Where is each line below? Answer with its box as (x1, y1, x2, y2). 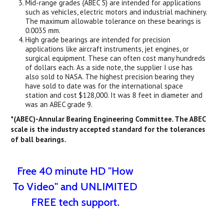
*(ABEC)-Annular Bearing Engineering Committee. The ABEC (11, 114, 206, 124)
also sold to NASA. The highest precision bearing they (25, 72, 194, 81)
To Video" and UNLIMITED (13, 180, 137, 193)
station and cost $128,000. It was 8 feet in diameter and (25, 91, 203, 100)
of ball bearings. (11, 135, 67, 144)
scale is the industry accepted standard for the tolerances (11, 125, 206, 134)
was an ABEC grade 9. (25, 100, 93, 109)
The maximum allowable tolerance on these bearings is (25, 17, 201, 26)
